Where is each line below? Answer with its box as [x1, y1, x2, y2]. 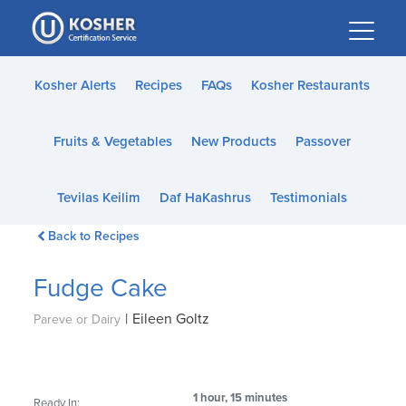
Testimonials [269, 189, 347, 206]
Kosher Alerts [34, 77, 116, 93]
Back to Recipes [47, 228, 140, 244]
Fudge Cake [34, 273, 169, 304]
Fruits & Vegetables [53, 133, 172, 150]
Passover [295, 133, 351, 150]
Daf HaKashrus [159, 189, 251, 206]
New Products [190, 133, 276, 150]
